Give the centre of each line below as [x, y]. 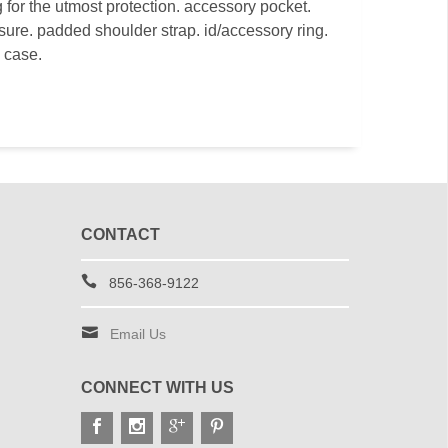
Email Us [137, 334]
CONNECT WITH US [157, 387]
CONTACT [120, 234]
